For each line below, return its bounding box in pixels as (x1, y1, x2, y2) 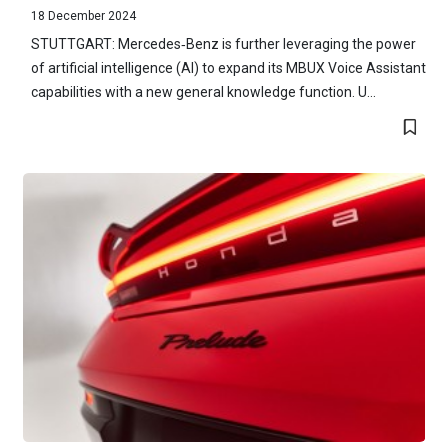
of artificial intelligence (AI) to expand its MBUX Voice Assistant (30, 60, 426, 77)
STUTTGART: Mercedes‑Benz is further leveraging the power (30, 36, 416, 53)
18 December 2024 (30, 9, 136, 24)
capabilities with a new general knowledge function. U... (30, 84, 376, 101)
